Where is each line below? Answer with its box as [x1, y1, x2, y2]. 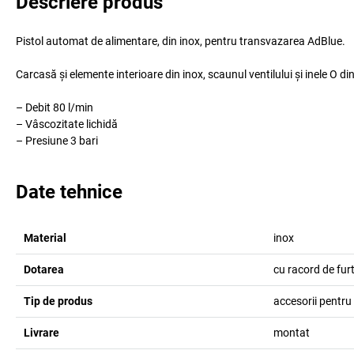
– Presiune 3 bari [16, 134, 98, 147]
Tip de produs [24, 295, 92, 307]
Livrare [24, 326, 59, 339]
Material [24, 232, 66, 244]
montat [273, 326, 310, 339]
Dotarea [24, 263, 64, 276]
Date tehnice [16, 181, 122, 203]
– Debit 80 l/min [16, 101, 93, 114]
